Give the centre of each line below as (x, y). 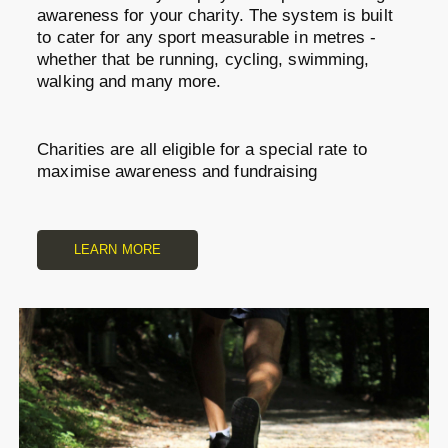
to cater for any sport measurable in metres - (207, 37)
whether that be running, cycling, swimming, (203, 59)
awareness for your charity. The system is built (215, 15)
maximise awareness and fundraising (177, 172)
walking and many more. (129, 81)
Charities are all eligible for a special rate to (202, 150)
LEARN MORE (117, 250)
